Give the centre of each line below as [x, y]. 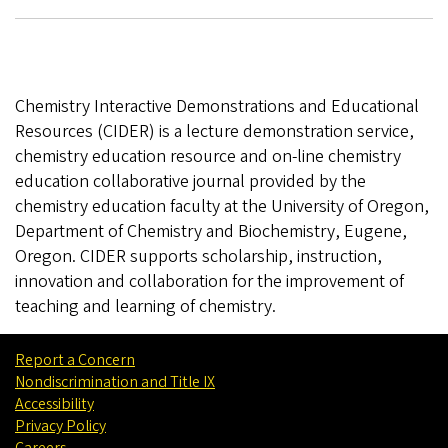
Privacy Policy [60, 425]
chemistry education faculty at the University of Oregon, [222, 206]
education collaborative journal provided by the [190, 181]
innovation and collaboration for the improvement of [209, 281]
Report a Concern [75, 359]
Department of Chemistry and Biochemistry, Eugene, [211, 231]
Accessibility [54, 403]
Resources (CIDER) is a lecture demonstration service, [214, 131]
